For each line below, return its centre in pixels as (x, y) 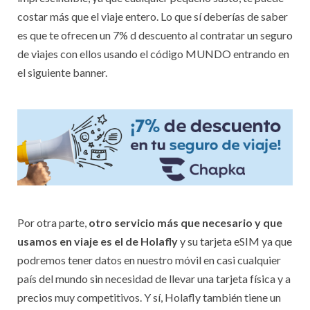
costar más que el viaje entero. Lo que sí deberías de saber (153, 16)
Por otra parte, (53, 222)
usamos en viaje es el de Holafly (98, 241)
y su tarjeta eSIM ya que (235, 241)
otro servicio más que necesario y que (185, 222)
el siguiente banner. (62, 72)
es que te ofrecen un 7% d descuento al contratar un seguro (155, 35)
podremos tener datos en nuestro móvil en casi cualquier (149, 259)
